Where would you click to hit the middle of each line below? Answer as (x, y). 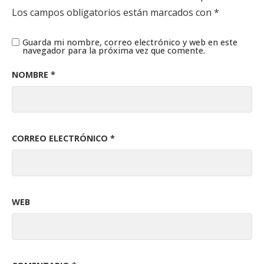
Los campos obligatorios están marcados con (113, 13)
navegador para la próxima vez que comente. (114, 51)
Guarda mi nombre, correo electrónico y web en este (130, 42)
